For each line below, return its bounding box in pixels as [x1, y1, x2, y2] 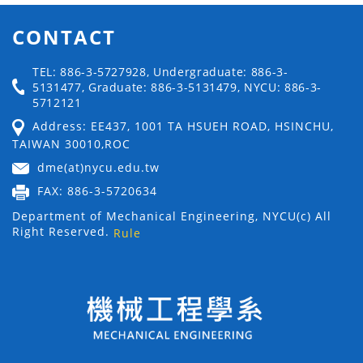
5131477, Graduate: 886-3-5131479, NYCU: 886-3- [32, 79, 322, 96]
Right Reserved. [12, 223, 113, 239]
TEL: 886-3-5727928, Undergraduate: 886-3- [32, 64, 288, 80]
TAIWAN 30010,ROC [12, 136, 130, 152]
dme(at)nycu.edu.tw [37, 160, 160, 176]
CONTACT [12, 23, 116, 51]
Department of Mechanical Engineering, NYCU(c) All [12, 207, 331, 224]
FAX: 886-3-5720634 [37, 183, 157, 199]
